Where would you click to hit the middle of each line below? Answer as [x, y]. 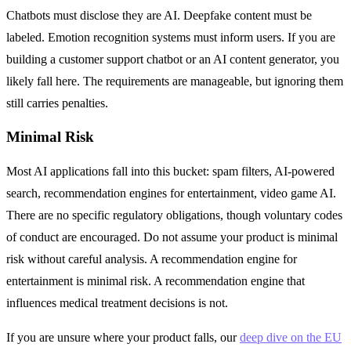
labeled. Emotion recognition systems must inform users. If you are [171, 37]
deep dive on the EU [291, 338]
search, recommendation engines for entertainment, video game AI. [171, 194]
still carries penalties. [57, 103]
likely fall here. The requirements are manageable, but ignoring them [175, 81]
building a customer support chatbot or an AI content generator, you [173, 59]
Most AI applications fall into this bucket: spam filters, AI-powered [170, 172]
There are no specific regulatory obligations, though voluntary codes [174, 215]
